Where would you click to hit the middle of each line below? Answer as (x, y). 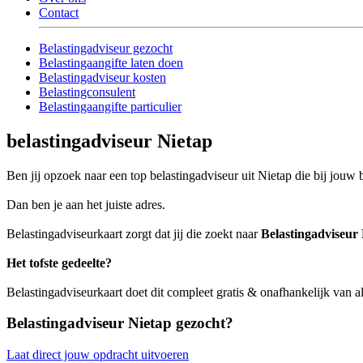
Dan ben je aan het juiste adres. (86, 204)
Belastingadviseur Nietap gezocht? (120, 323)
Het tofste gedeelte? (59, 263)
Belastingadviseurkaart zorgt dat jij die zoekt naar (134, 233)
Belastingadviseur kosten (102, 77)
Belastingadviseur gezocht (106, 48)
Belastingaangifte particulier (110, 106)
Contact (59, 12)
